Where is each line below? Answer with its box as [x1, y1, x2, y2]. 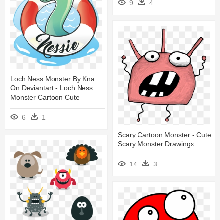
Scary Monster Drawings [118, 140, 194, 148]
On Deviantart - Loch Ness [10, 83, 93, 92]
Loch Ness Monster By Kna [10, 74, 95, 82]
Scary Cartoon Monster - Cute [118, 131, 211, 139]
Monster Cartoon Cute [10, 93, 80, 101]
